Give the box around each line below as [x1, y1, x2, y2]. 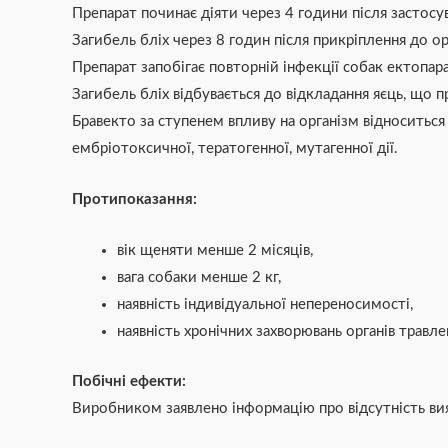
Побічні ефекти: [72, 373, 186, 389]
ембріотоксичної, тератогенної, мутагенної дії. [72, 141, 398, 157]
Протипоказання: [72, 192, 197, 208]
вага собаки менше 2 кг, [117, 270, 281, 286]
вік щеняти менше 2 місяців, [117, 243, 313, 259]
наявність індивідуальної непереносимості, [117, 297, 413, 313]
